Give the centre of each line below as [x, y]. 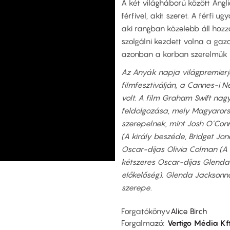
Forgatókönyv [146, 211]
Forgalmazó [142, 223]
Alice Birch [189, 211]
